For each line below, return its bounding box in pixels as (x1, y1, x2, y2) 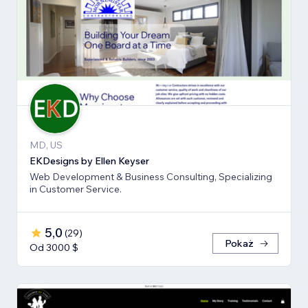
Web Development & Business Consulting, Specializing (30, 170, 272, 184)
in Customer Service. (30, 183, 122, 196)
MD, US (30, 139, 63, 152)
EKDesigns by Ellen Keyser (30, 155, 149, 168)
